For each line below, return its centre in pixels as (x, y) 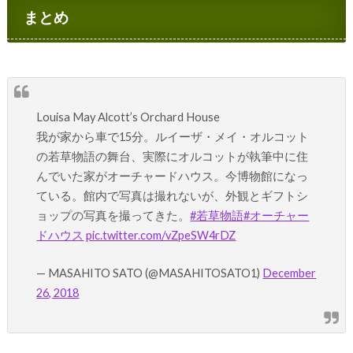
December (290, 273)
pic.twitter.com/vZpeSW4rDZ (161, 235)
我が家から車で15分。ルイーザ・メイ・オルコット (173, 136)
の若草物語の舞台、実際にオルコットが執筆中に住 (173, 156)
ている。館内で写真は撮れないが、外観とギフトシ (173, 195)
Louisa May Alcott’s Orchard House (128, 117)
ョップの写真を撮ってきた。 (113, 215)
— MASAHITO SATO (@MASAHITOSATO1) (150, 273)
